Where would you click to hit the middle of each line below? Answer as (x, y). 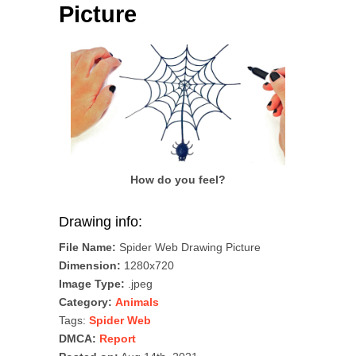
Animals (137, 302)
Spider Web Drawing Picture (188, 248)
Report (118, 339)
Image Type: (92, 284)
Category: (85, 302)
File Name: (87, 248)
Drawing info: (101, 222)
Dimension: (90, 266)
